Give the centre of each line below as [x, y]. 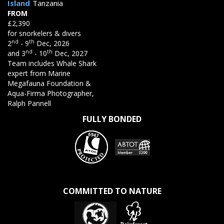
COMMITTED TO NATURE [112, 191]
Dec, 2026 [52, 43]
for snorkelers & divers [44, 33]
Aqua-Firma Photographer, [51, 93]
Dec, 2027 [70, 53]
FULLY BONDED [112, 119]
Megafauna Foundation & [49, 83]
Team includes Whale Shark [52, 63]
